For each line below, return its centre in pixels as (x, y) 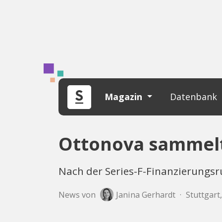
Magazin (125, 97)
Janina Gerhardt (145, 194)
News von (77, 194)
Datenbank (195, 97)
